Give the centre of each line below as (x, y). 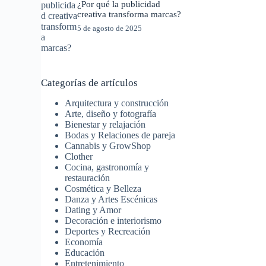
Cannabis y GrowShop (108, 146)
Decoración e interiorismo (113, 221)
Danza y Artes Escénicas (111, 199)
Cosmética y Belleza (103, 189)
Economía (84, 242)
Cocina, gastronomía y (107, 167)
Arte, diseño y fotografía (111, 114)
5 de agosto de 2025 (110, 28)
